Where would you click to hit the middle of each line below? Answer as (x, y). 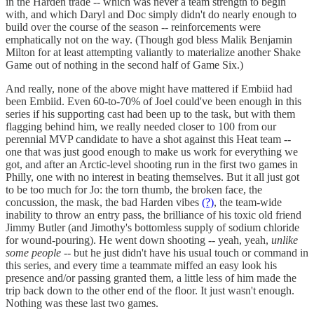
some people (33, 253)
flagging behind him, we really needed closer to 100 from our (141, 127)
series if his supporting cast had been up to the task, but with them (150, 114)
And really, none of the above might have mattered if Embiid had (149, 89)
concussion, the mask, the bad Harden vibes (104, 203)
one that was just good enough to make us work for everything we (152, 152)
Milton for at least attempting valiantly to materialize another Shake (153, 53)
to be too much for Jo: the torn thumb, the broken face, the (134, 190)
